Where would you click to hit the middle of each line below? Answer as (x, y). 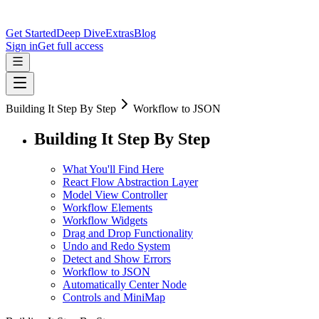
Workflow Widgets (105, 220)
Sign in (22, 46)
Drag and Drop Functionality (128, 233)
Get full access (70, 46)
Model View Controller (115, 194)
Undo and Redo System (116, 246)
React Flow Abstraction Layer (130, 182)
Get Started (31, 33)
